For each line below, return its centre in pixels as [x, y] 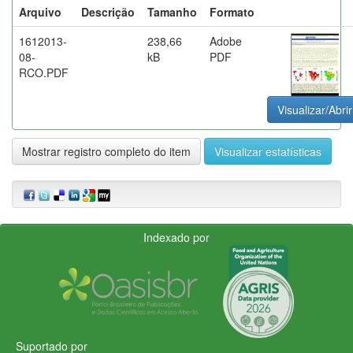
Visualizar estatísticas [268, 151]
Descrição [108, 11]
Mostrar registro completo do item [106, 151]
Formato [232, 11]
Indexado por [176, 237]
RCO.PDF [44, 72]
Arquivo [40, 11]
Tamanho [172, 11]
